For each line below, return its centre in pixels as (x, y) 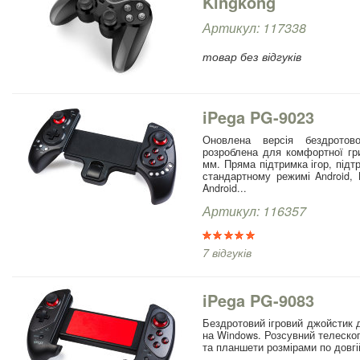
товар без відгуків (252, 56)
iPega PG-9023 (258, 117)
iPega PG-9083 (258, 300)
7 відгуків (227, 252)
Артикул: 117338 (254, 27)
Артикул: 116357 (254, 211)
